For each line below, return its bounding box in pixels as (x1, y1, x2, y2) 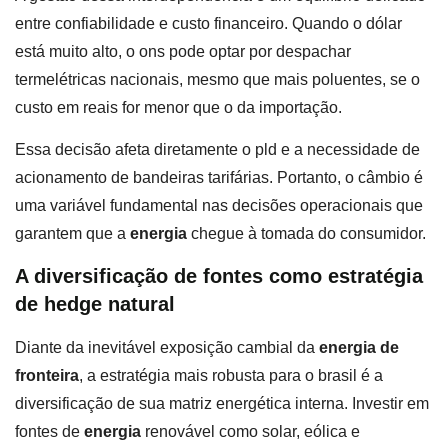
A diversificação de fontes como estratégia (15, 265, 423, 288)
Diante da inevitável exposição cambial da (15, 339, 319, 357)
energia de (319, 339, 399, 357)
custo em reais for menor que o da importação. (15, 98, 342, 116)
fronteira (15, 367, 79, 385)
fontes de (15, 423, 84, 441)
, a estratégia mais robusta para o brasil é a (79, 367, 383, 385)
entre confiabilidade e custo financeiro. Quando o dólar (15, 14, 402, 32)
